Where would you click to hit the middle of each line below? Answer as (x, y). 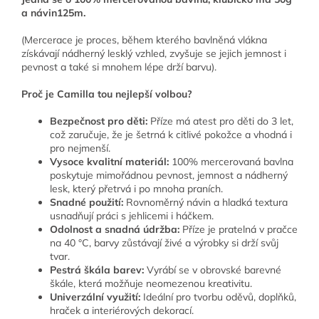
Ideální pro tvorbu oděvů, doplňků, (218, 297)
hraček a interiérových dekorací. (122, 311)
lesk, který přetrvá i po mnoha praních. (136, 189)
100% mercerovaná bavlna (231, 162)
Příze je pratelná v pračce (239, 230)
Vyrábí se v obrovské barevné (213, 270)
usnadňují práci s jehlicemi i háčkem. (132, 216)
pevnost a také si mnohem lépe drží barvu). (119, 67)
